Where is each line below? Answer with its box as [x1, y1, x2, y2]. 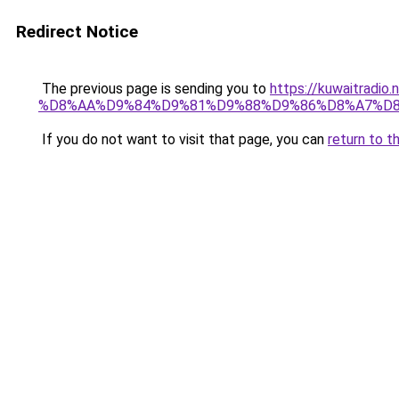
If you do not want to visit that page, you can [38, 131, 328, 148]
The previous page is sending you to [38, 80, 270, 97]
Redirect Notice [16, 21, 138, 42]
